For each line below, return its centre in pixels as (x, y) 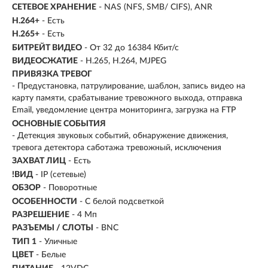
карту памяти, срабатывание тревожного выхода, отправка (127, 98)
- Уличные (58, 241)
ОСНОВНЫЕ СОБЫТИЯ (59, 124)
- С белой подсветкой (122, 201)
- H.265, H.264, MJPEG (123, 61)
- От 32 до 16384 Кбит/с (132, 48)
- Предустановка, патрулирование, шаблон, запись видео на (129, 86)
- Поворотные (70, 188)
